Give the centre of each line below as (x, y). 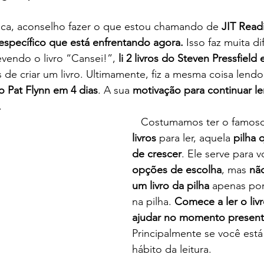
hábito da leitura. (172, 250)
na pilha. (153, 202)
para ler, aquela (195, 138)
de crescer (157, 154)
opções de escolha (177, 170)
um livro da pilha (172, 186)
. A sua (114, 90)
